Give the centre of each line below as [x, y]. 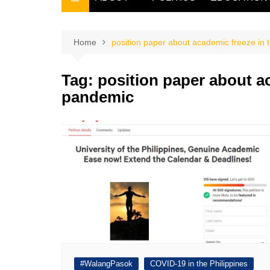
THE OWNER [126, 42]
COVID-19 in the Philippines [199, 263]
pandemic [98, 97]
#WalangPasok [106, 263]
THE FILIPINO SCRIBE [145, 22]
